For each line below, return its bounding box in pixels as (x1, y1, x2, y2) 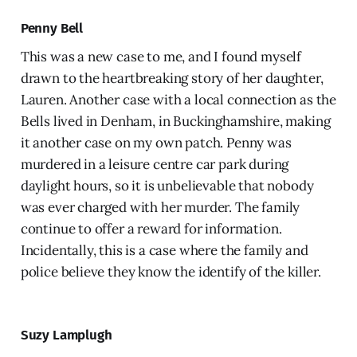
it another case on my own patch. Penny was (20, 133, 292, 151)
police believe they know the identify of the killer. (20, 262, 321, 280)
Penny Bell (20, 19, 84, 37)
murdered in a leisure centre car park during (20, 155, 289, 173)
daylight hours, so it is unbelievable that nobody (20, 176, 314, 194)
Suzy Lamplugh (20, 326, 112, 343)
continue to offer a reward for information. (20, 219, 282, 237)
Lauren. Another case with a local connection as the (20, 90, 337, 108)
